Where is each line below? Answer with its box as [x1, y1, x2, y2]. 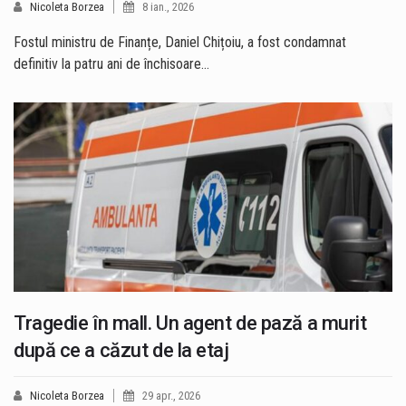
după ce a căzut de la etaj [14, 339, 229, 362]
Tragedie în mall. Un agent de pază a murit [14, 312, 367, 335]
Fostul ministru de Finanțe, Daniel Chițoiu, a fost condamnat [14, 34, 346, 52]
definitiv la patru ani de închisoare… [14, 55, 209, 73]
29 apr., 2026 [142, 389, 200, 403]
